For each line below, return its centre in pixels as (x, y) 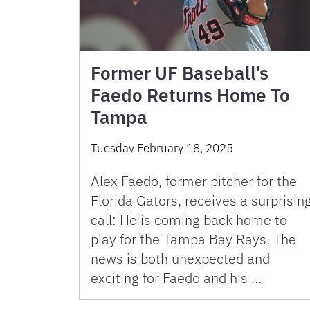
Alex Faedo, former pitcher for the (194, 181)
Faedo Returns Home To (190, 94)
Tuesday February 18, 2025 (162, 148)
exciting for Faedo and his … (176, 277)
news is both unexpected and (180, 258)
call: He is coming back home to (189, 219)
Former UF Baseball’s (180, 72)
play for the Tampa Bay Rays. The (193, 239)
